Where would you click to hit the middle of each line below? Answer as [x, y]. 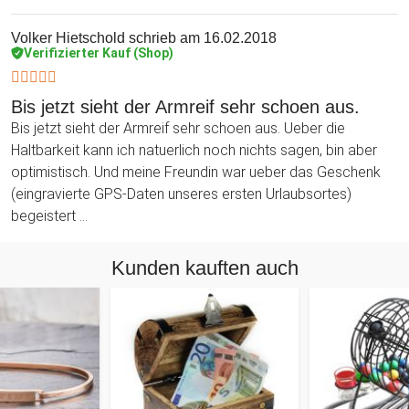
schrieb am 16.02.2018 [201, 37]
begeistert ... [49, 215]
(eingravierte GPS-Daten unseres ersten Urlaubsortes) [181, 194]
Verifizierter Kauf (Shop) [99, 52]
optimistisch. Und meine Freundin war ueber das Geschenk [196, 172]
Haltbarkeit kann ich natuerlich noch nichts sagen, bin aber [194, 150]
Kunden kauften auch [204, 267]
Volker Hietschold [68, 37]
